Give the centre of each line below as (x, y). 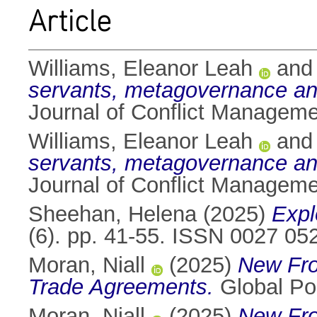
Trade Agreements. (121, 287)
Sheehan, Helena (113, 214)
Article (70, 21)
